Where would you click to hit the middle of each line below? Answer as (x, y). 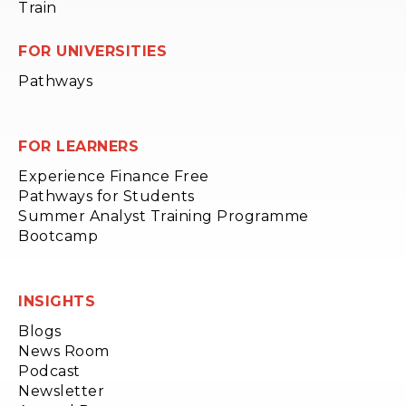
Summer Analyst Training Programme (164, 216)
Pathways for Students (106, 196)
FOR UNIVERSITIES (92, 51)
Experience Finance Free (114, 176)
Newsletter (61, 391)
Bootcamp (58, 236)
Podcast (49, 371)
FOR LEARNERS (78, 146)
